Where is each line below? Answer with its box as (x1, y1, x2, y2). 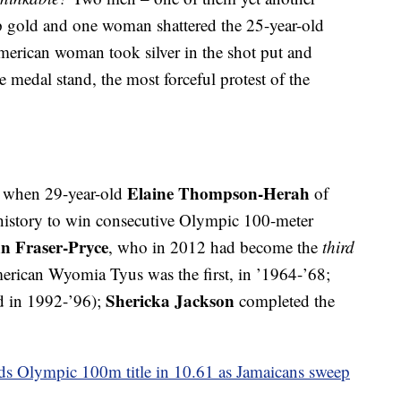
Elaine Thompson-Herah (127, 181, 310, 206)
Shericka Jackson (106, 288, 235, 313)
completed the (235, 289, 335, 312)
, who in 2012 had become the (108, 235, 322, 259)
